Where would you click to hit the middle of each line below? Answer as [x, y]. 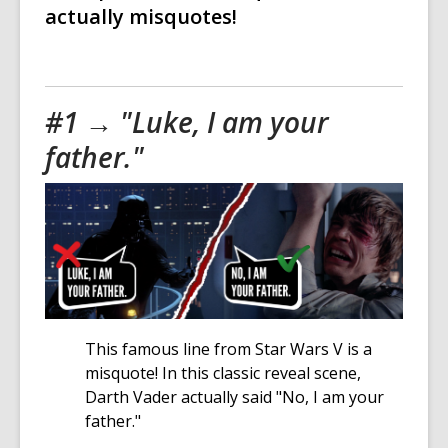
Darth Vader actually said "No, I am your [234, 397]
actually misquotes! [141, 17]
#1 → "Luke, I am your [186, 122]
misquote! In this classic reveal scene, [223, 373]
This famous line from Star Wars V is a [228, 349]
